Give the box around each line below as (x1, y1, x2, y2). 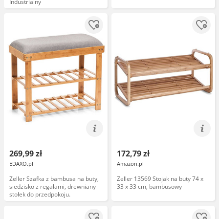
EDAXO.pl (9, 160, 33, 167)
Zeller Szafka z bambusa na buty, (9, 175, 99, 183)
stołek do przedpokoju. (9, 190, 70, 198)
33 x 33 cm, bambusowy (117, 182, 182, 191)
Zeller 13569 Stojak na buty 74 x (117, 175, 203, 183)
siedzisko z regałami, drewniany (9, 182, 96, 191)
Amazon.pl (117, 160, 144, 167)
